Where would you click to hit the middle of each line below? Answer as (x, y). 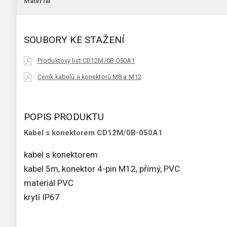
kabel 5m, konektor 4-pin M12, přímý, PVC (102, 169)
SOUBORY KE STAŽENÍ (74, 40)
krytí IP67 (42, 197)
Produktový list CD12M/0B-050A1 (86, 61)
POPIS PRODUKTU (64, 117)
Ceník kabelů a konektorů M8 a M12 (89, 77)
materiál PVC (49, 183)
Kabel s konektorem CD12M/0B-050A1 (93, 133)
